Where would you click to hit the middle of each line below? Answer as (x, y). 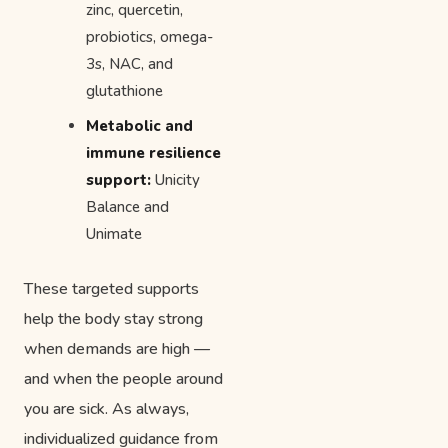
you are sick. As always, (106, 408)
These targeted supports (111, 288)
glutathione (124, 90)
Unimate (114, 233)
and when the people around (123, 378)
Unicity (175, 179)
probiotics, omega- (149, 36)
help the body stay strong (113, 318)
